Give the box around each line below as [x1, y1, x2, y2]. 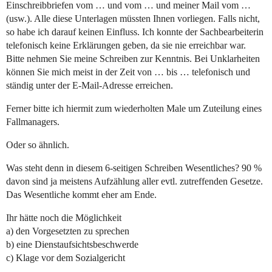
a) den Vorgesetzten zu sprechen [6, 226, 129, 237]
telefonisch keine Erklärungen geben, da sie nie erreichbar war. [6, 40, 246, 51]
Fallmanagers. [6, 117, 59, 127]
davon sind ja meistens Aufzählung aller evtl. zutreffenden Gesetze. [6, 176, 263, 187]
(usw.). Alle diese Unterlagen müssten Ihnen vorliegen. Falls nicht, [6, 13, 260, 24]
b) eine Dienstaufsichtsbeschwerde [6, 239, 138, 250]
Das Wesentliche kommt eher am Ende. [6, 189, 157, 200]
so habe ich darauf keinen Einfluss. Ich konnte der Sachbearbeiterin [6, 27, 263, 38]
